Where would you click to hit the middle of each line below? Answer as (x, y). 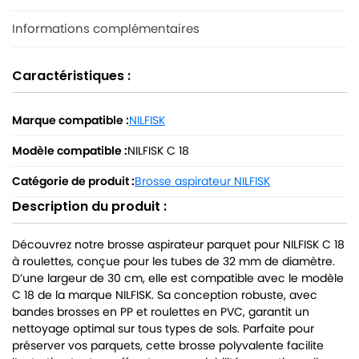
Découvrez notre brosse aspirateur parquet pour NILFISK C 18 (178, 245)
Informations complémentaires (106, 29)
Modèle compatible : (70, 151)
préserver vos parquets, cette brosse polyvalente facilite (168, 346)
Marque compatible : (71, 121)
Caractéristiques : (71, 76)
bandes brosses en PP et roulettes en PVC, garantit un (161, 312)
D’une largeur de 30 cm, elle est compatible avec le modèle (178, 278)
